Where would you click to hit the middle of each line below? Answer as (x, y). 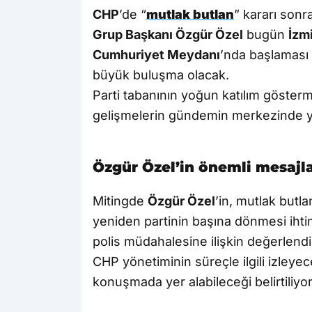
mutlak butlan (190, 15)
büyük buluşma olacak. (161, 75)
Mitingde (120, 201)
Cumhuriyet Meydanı (156, 55)
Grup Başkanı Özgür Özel (168, 35)
